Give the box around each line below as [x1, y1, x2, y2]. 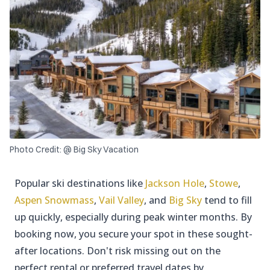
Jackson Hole [145, 177, 204, 190]
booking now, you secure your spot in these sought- [14, 227, 253, 241]
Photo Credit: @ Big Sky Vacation [10, 144, 139, 155]
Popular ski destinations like [14, 177, 145, 190]
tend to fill [202, 193, 252, 207]
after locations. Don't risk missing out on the [14, 244, 221, 258]
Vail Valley [99, 193, 144, 207]
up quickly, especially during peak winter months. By [14, 210, 252, 224]
